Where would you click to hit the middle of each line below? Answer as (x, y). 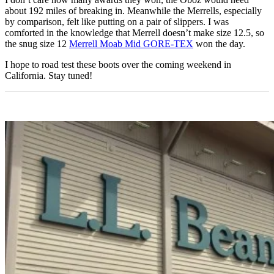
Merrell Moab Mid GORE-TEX (131, 43)
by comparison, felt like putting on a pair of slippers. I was (117, 21)
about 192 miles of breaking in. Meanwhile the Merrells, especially (133, 10)
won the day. (219, 43)
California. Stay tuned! (49, 75)
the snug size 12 (37, 43)
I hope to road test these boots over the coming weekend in (118, 64)
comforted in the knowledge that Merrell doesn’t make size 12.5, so (135, 32)
